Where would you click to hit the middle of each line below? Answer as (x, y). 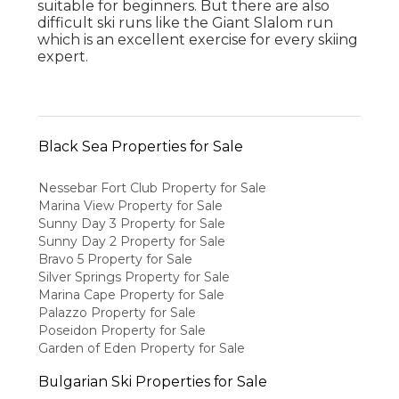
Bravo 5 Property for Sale (115, 260)
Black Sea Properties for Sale (140, 146)
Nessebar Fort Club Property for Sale (152, 188)
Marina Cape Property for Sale (131, 295)
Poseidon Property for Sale (122, 331)
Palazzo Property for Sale (117, 313)
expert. (63, 56)
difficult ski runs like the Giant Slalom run (186, 22)
